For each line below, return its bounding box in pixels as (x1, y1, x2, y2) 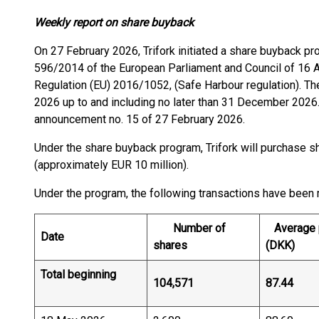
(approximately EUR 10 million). (34, 158, 189, 172)
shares (153, 239, 187, 252)
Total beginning (41, 268, 136, 281)
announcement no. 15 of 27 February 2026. (34, 113, 245, 126)
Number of (153, 221, 226, 235)
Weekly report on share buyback (34, 16, 194, 29)
